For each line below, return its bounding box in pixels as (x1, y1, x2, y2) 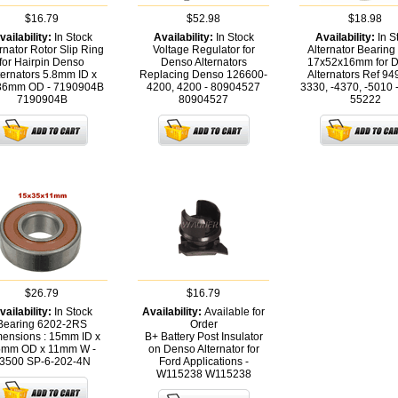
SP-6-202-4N (27, 355, 91, 369)
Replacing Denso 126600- (139, 68, 267, 82)
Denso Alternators (160, 56, 247, 69)
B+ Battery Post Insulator (144, 330, 263, 344)
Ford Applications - (158, 355, 249, 369)
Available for (204, 306, 265, 319)
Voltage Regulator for (152, 44, 255, 57)
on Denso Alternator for (147, 343, 259, 356)
